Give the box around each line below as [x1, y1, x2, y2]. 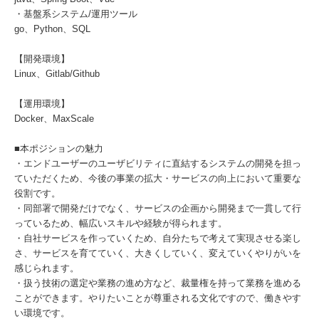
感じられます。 [14, 263, 79, 273]
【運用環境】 [14, 98, 70, 109]
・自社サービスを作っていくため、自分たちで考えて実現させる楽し [14, 233, 301, 244]
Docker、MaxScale [14, 113, 94, 124]
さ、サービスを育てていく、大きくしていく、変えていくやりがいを [14, 248, 301, 258]
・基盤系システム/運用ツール [14, 9, 137, 19]
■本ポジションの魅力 [14, 143, 103, 154]
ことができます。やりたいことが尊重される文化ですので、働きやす [14, 293, 301, 303]
